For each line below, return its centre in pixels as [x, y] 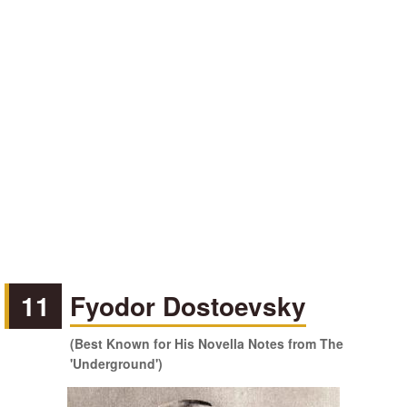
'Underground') [117, 363]
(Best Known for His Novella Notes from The [207, 343]
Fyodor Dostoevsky [189, 306]
